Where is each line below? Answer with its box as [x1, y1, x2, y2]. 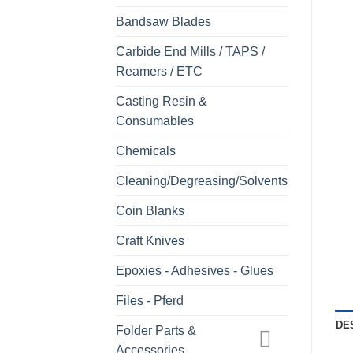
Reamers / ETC [116, 65, 203, 79]
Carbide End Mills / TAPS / [116, 45, 265, 59]
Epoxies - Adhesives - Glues [116, 264, 273, 278]
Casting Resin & [116, 95, 207, 109]
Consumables [116, 114, 194, 128]
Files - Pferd [116, 294, 184, 308]
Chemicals [116, 144, 176, 158]
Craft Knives [116, 234, 184, 248]
